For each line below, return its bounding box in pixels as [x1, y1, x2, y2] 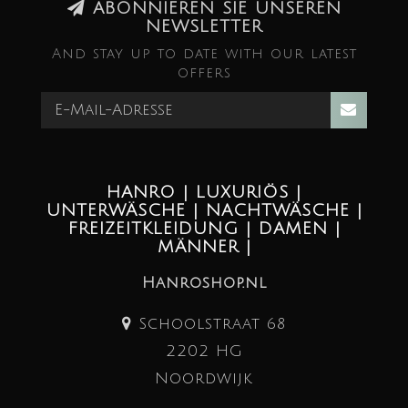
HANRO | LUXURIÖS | [107, 183, 301, 201]
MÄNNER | [157, 238, 251, 256]
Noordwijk [155, 370, 253, 387]
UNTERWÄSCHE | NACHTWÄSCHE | [46, 201, 362, 219]
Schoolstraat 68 [132, 315, 286, 332]
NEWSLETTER [146, 17, 262, 36]
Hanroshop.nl [141, 274, 267, 291]
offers [177, 66, 231, 80]
